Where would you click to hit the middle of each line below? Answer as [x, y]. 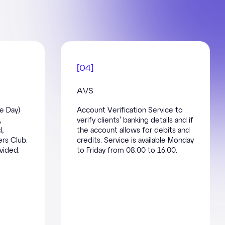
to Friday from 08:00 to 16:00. [127, 150]
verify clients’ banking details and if [135, 120]
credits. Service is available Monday [135, 140]
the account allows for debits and [133, 130]
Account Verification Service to [130, 110]
